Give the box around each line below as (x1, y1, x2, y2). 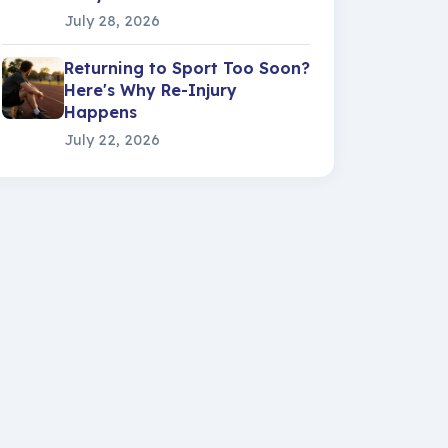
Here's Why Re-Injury (64, 80, 237, 100)
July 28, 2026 (64, 12, 160, 30)
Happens (64, 102, 137, 122)
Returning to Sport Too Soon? (64, 58, 310, 78)
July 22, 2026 (64, 131, 160, 149)
